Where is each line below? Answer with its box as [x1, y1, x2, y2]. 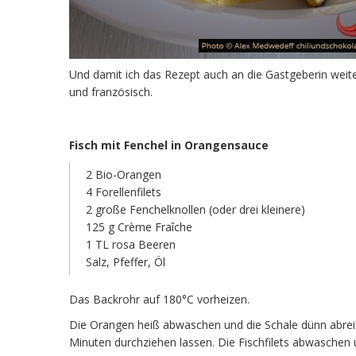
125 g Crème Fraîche [86, 219, 192, 234]
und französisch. [69, 84, 153, 99]
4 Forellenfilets [86, 184, 161, 199]
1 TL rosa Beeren [86, 237, 176, 252]
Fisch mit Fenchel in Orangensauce [69, 137, 269, 153]
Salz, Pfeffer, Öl [86, 254, 165, 269]
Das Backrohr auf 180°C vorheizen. [69, 292, 250, 307]
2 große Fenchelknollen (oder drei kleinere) [86, 202, 305, 217]
